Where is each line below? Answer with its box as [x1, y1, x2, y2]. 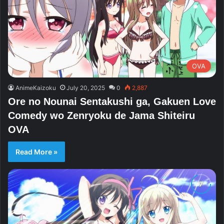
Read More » [15, 147, 57, 156]
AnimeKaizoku [15, 83, 56, 91]
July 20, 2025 [66, 83, 105, 91]
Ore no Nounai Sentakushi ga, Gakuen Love [8, 95, 216, 107]
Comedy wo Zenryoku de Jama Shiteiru [8, 109, 195, 121]
